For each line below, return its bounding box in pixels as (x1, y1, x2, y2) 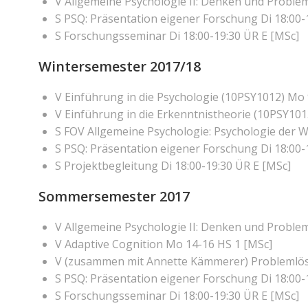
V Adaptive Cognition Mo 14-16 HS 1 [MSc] (55, 236, 272, 252)
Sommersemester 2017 (38, 187, 190, 206)
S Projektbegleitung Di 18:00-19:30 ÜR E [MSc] (55, 158, 291, 173)
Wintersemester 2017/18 (38, 57, 201, 76)
